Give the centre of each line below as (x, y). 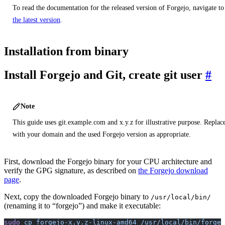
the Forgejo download (173, 171)
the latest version (36, 20)
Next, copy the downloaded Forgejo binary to (77, 197)
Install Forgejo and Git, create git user (103, 75)
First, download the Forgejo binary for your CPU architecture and (108, 162)
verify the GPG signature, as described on (71, 171)
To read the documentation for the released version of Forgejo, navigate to (118, 8)
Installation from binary (66, 51)
